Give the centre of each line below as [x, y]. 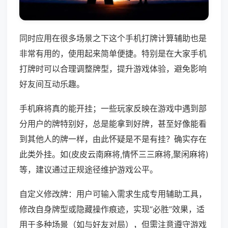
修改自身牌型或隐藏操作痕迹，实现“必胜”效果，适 [112, 209]
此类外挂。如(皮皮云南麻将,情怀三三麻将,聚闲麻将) [114, 154]
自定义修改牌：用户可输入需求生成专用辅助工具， [113, 194]
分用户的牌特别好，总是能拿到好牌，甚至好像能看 [113, 124]
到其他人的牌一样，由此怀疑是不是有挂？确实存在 [113, 139]
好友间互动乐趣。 [52, 84]
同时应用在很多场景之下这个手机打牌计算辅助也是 [113, 38]
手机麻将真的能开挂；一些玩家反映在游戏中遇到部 [113, 109]
